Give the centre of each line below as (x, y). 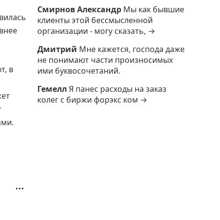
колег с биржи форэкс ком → (92, 100)
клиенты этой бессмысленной (95, 20)
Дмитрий (57, 49)
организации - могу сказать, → (96, 31)
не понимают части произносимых (105, 60)
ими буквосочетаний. (79, 71)
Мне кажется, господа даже (132, 49)
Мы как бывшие (154, 9)
